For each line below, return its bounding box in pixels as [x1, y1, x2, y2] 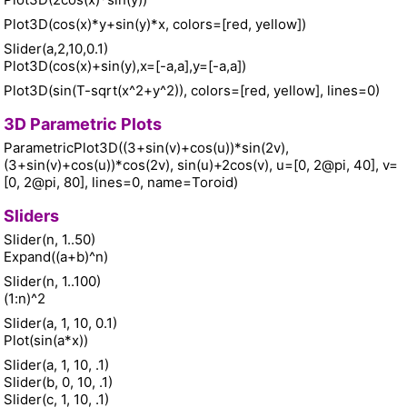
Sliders [4, 206, 59, 226]
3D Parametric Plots [4, 114, 162, 134]
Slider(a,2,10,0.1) [4, 40, 112, 58]
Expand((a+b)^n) [4, 248, 108, 266]
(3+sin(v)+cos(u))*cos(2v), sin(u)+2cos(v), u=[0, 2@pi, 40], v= [4, 156, 398, 174]
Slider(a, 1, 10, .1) [4, 356, 113, 374]
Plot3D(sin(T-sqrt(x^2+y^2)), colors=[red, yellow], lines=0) [4, 82, 380, 100]
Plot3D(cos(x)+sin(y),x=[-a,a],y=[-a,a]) [4, 57, 246, 75]
